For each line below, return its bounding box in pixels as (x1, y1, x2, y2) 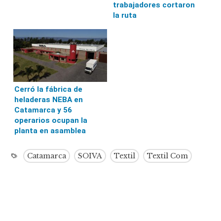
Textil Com (147, 151, 188, 160)
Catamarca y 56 (14, 105, 73, 114)
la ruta (112, 10, 137, 20)
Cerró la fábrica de (14, 84, 83, 94)
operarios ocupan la (14, 115, 88, 125)
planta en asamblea (14, 126, 86, 135)
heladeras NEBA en (14, 95, 83, 104)
